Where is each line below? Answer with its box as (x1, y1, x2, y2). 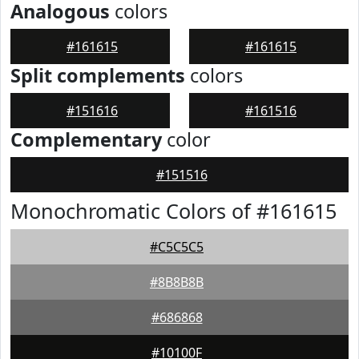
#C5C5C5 (150, 238, 204, 256)
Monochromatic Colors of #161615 (10, 197, 337, 224)
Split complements (10, 63, 185, 88)
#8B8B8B (150, 273, 204, 291)
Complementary (10, 127, 162, 152)
